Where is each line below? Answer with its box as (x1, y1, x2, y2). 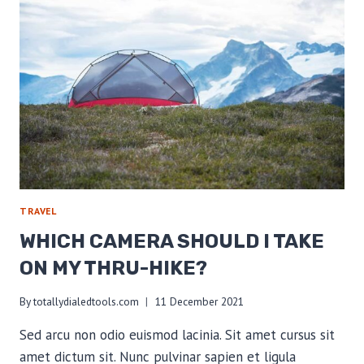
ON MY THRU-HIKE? (19, 257, 207, 280)
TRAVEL (19, 205, 57, 218)
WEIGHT (81, 20, 126, 36)
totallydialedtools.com (33, 293, 140, 309)
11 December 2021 (155, 293, 245, 309)
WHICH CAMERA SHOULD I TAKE (19, 230, 324, 253)
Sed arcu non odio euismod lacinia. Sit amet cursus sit (19, 325, 335, 344)
